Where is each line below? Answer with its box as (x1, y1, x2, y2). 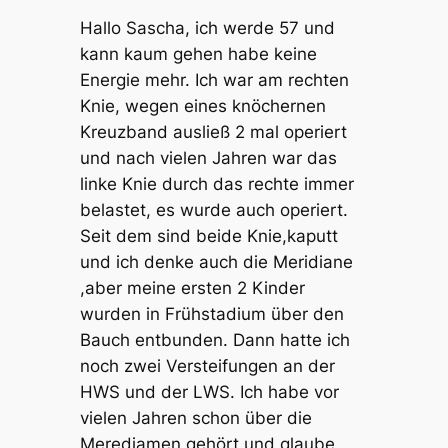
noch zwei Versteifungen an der (79, 356, 335, 377)
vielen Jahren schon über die (79, 408, 312, 429)
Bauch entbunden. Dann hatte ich (79, 330, 350, 351)
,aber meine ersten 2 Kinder (79, 278, 305, 299)
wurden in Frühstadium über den (79, 304, 344, 325)
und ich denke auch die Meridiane (79, 252, 353, 273)
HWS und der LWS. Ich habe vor (79, 382, 339, 403)
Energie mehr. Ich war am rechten (79, 70, 349, 91)
